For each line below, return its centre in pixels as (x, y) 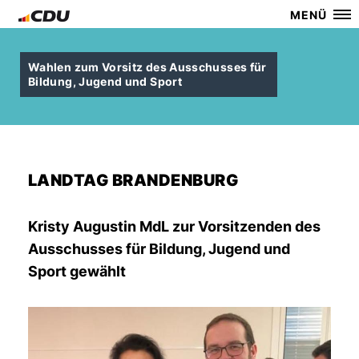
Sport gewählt (77, 271)
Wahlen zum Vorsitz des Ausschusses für (147, 67)
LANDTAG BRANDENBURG (133, 180)
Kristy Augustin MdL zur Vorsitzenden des (174, 226)
